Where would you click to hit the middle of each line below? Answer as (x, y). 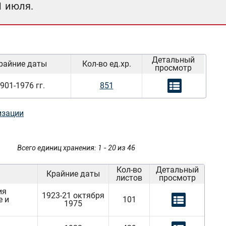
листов (129, 178)
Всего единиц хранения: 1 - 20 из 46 (76, 148)
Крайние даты (73, 174)
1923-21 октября (73, 195)
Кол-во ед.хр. (106, 64)
